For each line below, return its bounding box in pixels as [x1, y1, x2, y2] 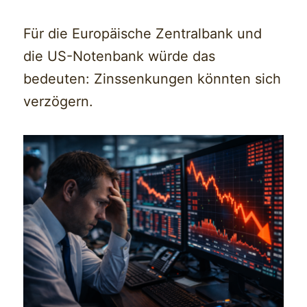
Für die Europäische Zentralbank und [23, 25, 262, 42]
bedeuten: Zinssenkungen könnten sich [23, 71, 282, 88]
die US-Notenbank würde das [23, 48, 216, 65]
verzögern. [23, 93, 94, 110]
